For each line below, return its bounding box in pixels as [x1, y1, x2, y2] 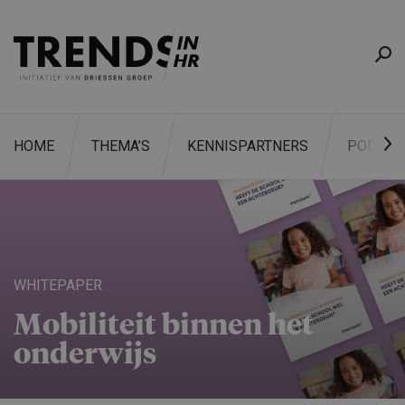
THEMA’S [91, 137, 150, 155]
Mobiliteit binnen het [14, 312, 314, 341]
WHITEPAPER [14, 277, 102, 294]
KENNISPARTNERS [187, 137, 308, 155]
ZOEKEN [293, 273, 348, 290]
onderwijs [14, 341, 156, 370]
